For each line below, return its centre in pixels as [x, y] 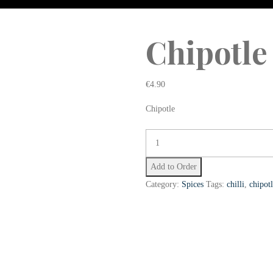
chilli [236, 184]
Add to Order [174, 167]
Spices [193, 184]
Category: [162, 184]
